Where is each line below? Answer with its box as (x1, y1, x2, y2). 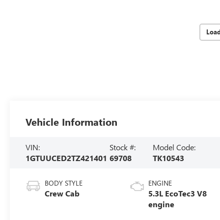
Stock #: (110, 141, 136, 152)
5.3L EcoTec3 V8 (148, 188, 207, 198)
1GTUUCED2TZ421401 (26, 152, 108, 163)
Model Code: (153, 141, 195, 152)
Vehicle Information (26, 114, 118, 128)
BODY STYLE (45, 178, 83, 188)
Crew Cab (45, 188, 80, 198)
